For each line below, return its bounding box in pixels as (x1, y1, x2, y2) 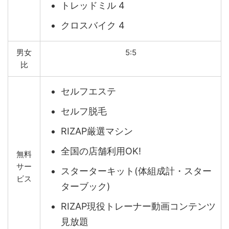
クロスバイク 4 (61, 20, 125, 31)
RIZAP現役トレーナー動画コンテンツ (61, 201, 216, 212)
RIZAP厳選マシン (61, 126, 133, 137)
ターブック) (61, 181, 110, 192)
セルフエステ (61, 86, 116, 97)
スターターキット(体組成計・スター (61, 166, 212, 177)
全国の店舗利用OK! (61, 146, 141, 157)
